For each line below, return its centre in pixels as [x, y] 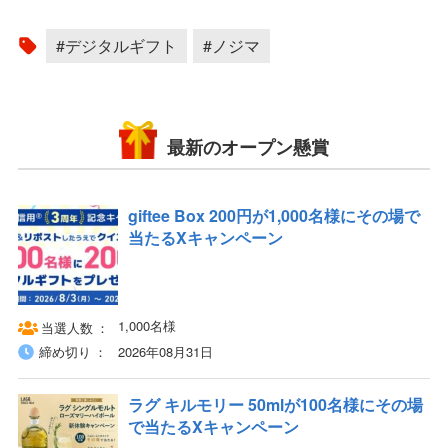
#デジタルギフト [116, 45]
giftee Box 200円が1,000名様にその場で [273, 216]
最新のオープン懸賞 [248, 147]
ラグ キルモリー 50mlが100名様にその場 [275, 405]
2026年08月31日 [165, 352]
